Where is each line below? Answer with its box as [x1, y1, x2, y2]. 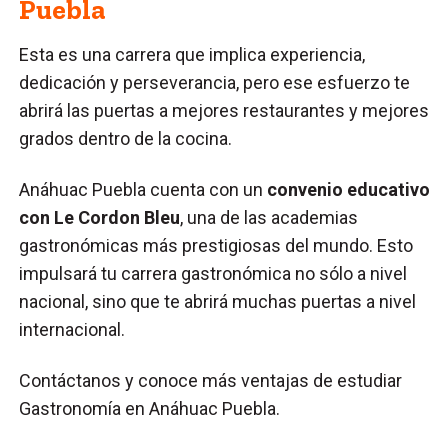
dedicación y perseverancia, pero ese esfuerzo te [19, 71, 411, 93]
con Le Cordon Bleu [19, 206, 181, 228]
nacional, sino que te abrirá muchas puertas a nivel [19, 290, 417, 312]
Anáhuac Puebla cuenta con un [19, 178, 268, 200]
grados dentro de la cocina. [19, 127, 237, 149]
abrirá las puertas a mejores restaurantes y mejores [19, 99, 430, 121]
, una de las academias [180, 206, 359, 228]
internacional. [19, 318, 126, 340]
